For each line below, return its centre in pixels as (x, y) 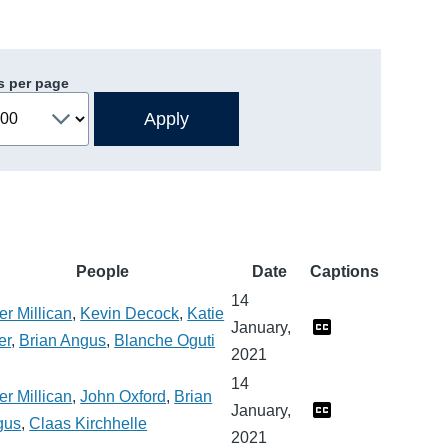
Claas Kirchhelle (88, 423)
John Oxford (123, 396)
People (102, 271)
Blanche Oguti (165, 340)
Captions (345, 271)
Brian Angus (63, 340)
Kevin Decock (130, 313)
